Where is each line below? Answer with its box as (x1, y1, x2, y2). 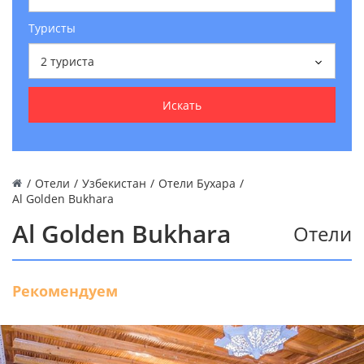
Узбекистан (82, 175, 146, 191)
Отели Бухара (158, 175, 236, 191)
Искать (162, 97, 201, 113)
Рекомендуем (12, 281, 118, 301)
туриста (50, 53, 94, 69)
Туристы (28, 19, 76, 36)
